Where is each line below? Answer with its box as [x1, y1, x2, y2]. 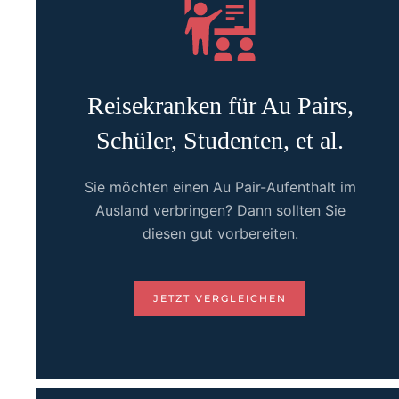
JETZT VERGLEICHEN [153, 292, 288, 305]
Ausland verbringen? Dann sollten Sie [94, 201, 346, 219]
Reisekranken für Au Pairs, [86, 92, 354, 119]
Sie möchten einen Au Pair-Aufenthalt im [84, 178, 356, 196]
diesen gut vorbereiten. [142, 224, 298, 242]
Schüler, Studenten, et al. [96, 126, 345, 154]
